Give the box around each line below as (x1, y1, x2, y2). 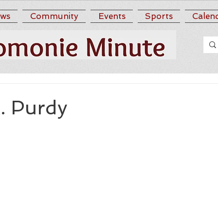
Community (30, 11, 78, 21)
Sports (145, 11, 173, 21)
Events (98, 11, 126, 21)
